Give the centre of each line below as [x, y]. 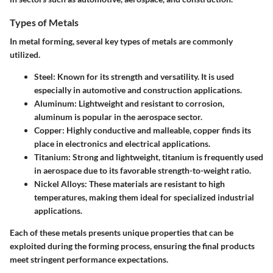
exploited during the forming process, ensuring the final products [132, 246]
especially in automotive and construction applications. [138, 90]
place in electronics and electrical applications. [122, 143]
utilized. [25, 54]
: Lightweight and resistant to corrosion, [149, 103]
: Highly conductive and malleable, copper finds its [157, 130]
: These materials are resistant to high [155, 183]
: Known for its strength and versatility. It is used [144, 76]
